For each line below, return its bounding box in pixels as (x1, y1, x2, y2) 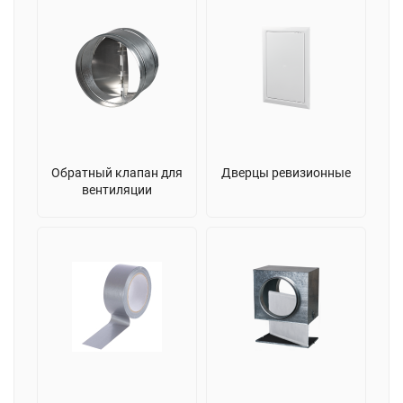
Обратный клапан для (51, 165, 183, 180)
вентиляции (82, 182, 152, 197)
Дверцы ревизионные (221, 165, 351, 180)
